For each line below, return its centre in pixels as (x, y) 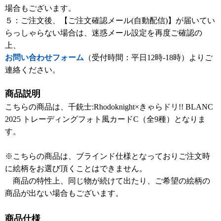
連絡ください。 (33, 70)
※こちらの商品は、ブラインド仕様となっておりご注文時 (108, 156)
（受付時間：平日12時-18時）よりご (148, 57)
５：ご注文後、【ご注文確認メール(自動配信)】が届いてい (110, 20)
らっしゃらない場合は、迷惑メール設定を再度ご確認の (104, 33)
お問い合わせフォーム (44, 57)
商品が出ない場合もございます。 (64, 193)
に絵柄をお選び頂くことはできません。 (76, 168)
